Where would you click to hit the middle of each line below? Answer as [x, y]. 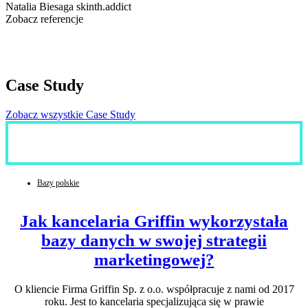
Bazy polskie [58, 183]
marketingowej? [154, 259]
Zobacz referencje [44, 19]
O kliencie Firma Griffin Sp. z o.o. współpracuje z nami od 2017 [154, 289]
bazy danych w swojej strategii [154, 240]
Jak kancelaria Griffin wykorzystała [154, 221]
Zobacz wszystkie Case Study [70, 114]
